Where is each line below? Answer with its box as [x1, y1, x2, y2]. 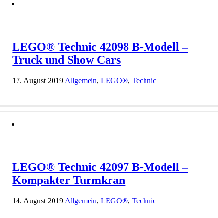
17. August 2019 [12, 76, 64, 85]
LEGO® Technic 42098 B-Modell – [12, 40, 188, 53]
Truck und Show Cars [12, 53, 121, 66]
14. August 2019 [12, 196, 64, 205]
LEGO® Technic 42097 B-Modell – [12, 160, 188, 173]
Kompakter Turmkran [12, 173, 126, 186]
